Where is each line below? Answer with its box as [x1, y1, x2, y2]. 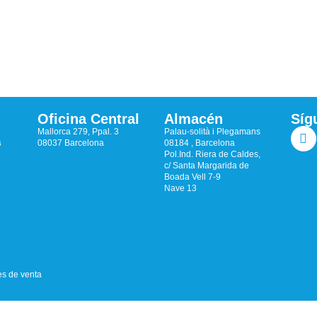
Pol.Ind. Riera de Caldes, [163, 149, 260, 160]
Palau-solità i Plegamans [163, 127, 260, 137]
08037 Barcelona [38, 138, 105, 149]
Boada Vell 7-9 [163, 172, 221, 183]
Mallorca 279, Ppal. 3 [38, 127, 120, 137]
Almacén [163, 111, 223, 127]
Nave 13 [163, 183, 197, 194]
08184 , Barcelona [163, 138, 235, 149]
